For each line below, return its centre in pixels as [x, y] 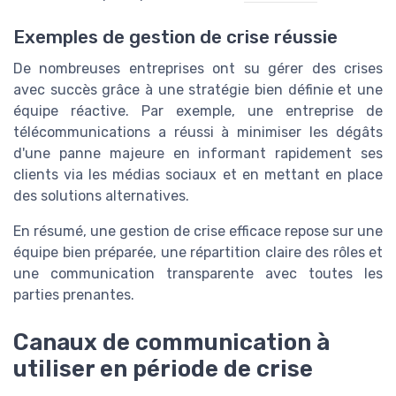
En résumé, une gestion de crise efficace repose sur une [198, 231]
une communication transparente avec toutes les [198, 273]
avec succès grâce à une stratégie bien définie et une [198, 89]
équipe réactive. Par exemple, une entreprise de [198, 110]
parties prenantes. [74, 294]
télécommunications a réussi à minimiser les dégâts [198, 132]
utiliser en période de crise [163, 368]
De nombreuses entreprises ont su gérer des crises [198, 68]
